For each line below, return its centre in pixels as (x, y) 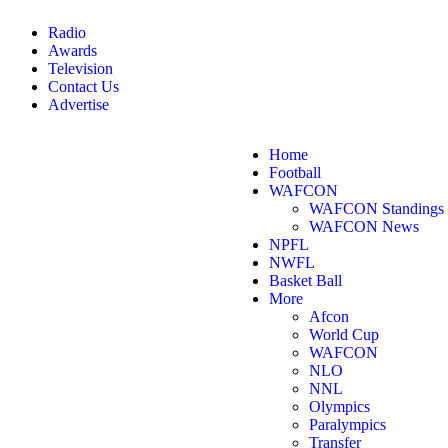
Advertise (78, 104)
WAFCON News (364, 226)
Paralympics (348, 424)
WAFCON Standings (377, 208)
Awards (72, 50)
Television (80, 68)
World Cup (344, 334)
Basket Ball (306, 280)
